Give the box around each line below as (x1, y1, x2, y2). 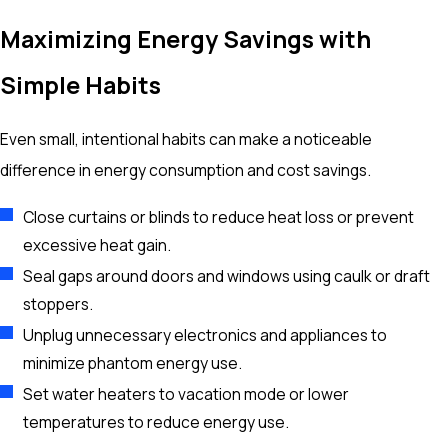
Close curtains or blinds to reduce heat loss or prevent (23, 206, 415, 229)
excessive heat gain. (23, 234, 172, 257)
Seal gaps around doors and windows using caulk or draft (23, 265, 431, 288)
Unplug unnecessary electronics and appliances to (23, 324, 388, 347)
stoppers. (23, 293, 94, 316)
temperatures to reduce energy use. (23, 411, 290, 434)
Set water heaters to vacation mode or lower (23, 383, 350, 406)
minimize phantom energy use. (23, 352, 243, 375)
